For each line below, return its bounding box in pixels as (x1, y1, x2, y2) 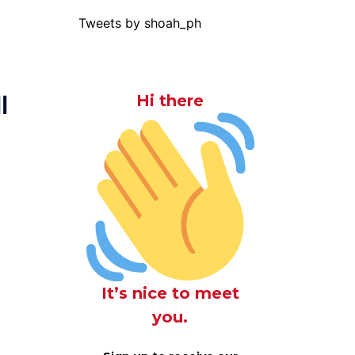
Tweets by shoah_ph (78, 15, 201, 31)
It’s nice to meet (101, 283, 239, 303)
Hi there (136, 91, 204, 110)
